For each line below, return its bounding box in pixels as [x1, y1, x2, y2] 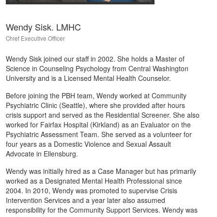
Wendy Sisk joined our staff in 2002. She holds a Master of [6, 54, 185, 63]
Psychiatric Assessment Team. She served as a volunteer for [6, 129, 192, 139]
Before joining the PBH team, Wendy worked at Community [6, 91, 186, 100]
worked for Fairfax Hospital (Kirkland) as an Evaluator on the [6, 120, 191, 129]
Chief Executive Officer [6, 34, 65, 42]
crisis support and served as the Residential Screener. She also [6, 110, 200, 120]
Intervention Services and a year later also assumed [6, 195, 165, 205]
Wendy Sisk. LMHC [6, 20, 81, 33]
